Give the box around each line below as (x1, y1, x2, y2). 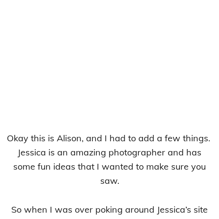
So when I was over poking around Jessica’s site (11, 204, 208, 216)
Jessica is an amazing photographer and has (18, 147, 201, 158)
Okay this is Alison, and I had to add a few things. (6, 132, 213, 144)
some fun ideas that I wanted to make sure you (13, 161, 206, 173)
